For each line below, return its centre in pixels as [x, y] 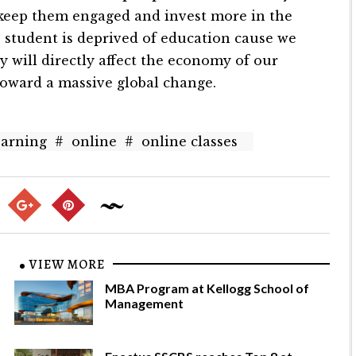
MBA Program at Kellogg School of [207, 288]
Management [145, 304]
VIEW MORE [68, 265]
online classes [190, 142]
